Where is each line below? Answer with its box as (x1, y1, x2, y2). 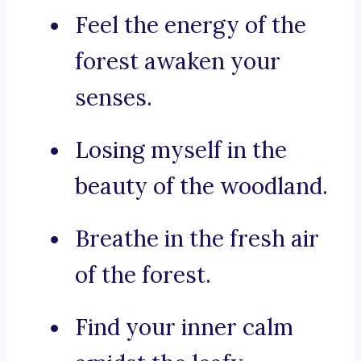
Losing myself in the (75, 135, 287, 165)
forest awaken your (75, 47, 280, 77)
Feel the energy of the (75, 10, 306, 40)
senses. (75, 83, 152, 113)
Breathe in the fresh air (75, 224, 319, 254)
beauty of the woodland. (75, 172, 328, 201)
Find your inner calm (75, 313, 293, 342)
